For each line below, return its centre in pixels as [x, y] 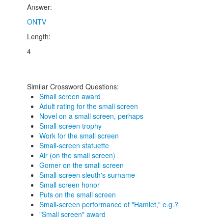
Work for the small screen [79, 136]
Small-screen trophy [70, 126]
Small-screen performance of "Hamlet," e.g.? [109, 204]
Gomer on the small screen [82, 165]
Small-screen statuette [74, 145]
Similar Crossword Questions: [73, 86]
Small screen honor [69, 185]
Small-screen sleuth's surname [87, 175]
